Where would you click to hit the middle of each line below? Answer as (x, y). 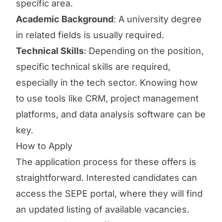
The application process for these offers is (106, 162)
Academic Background (65, 19)
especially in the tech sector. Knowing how (107, 83)
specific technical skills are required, (93, 67)
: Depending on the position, (144, 51)
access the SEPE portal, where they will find (109, 194)
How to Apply (44, 146)
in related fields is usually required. (90, 35)
